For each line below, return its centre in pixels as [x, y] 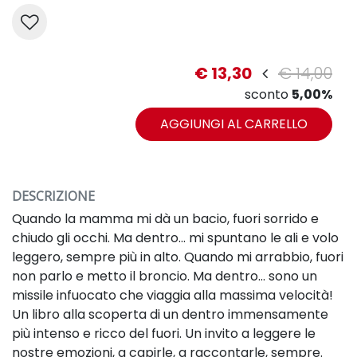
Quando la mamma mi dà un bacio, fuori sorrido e [165, 218]
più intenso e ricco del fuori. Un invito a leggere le [164, 333]
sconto [268, 94]
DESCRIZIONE [53, 196]
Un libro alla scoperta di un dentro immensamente [170, 314]
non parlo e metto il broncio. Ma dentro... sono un [165, 276]
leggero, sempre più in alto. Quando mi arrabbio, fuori [178, 257]
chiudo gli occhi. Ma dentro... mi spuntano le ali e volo [175, 237]
